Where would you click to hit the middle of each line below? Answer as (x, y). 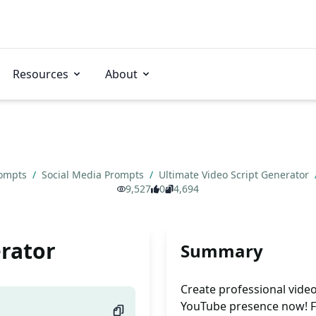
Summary (222, 251)
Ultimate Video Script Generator (235, 175)
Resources (41, 74)
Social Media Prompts (94, 175)
